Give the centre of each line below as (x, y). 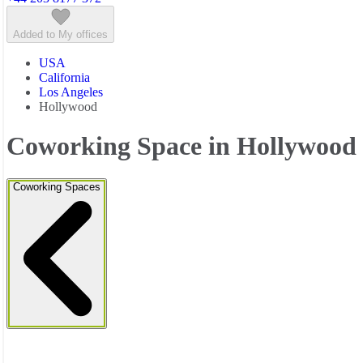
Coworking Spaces (57, 187)
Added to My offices (60, 34)
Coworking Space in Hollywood (181, 145)
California (64, 77)
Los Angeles (71, 92)
